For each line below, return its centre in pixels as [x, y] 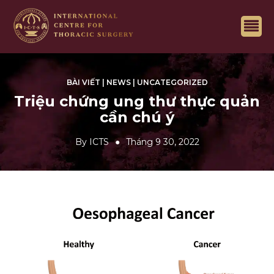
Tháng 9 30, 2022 [162, 142]
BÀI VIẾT [83, 83]
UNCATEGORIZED [172, 83]
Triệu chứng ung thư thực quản [137, 102]
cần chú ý [137, 117]
